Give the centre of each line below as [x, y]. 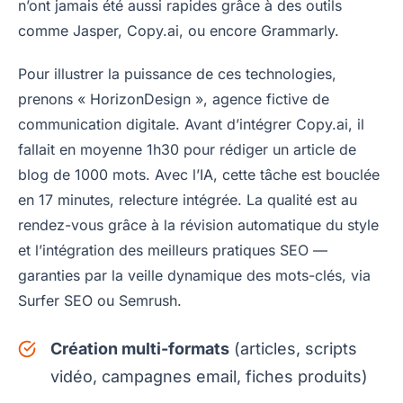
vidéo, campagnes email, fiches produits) [209, 377]
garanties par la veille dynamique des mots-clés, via [194, 276]
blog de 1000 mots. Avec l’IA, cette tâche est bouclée [199, 175]
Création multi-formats [140, 349]
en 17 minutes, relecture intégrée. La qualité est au [188, 200]
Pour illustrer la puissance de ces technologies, [177, 74]
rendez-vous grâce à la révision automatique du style [198, 225]
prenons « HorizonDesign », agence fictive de [174, 99]
